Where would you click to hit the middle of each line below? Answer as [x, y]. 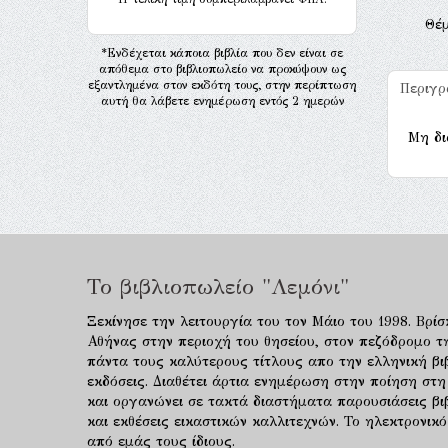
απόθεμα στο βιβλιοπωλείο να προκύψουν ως [222, 69]
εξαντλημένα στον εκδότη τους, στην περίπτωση [222, 85]
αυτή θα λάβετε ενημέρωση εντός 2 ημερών [222, 101]
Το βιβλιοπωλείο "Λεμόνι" [218, 286]
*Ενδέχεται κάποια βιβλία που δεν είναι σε [222, 53]
